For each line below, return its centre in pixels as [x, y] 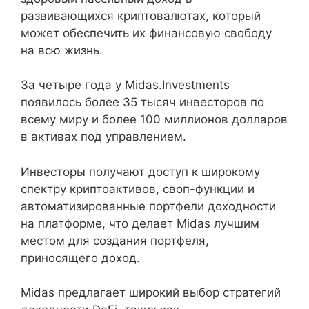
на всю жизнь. [62, 50]
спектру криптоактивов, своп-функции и [138, 189]
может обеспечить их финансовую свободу [146, 33]
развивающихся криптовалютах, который [141, 16]
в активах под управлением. [103, 137]
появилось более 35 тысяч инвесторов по [142, 102]
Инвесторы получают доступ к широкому [140, 171]
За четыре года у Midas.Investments [125, 85]
